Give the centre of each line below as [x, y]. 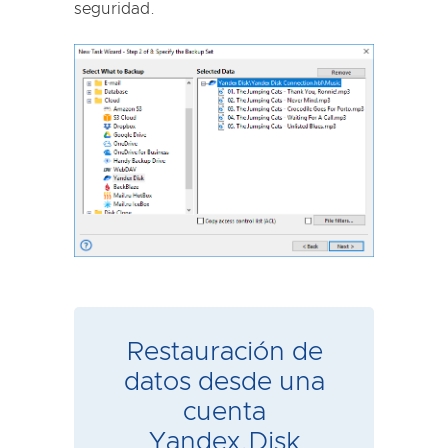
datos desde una [224, 382]
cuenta [224, 412]
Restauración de [224, 352]
